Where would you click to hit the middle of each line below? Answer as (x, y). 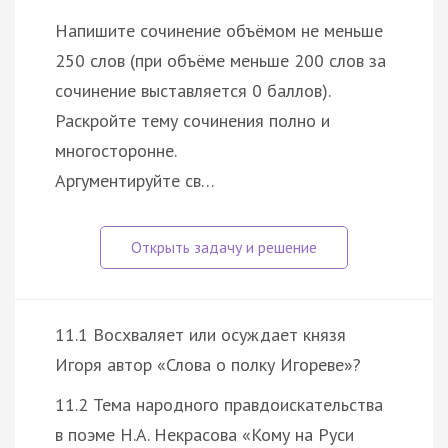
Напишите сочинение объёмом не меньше (219, 30)
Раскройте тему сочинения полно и (192, 120)
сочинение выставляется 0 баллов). (193, 90)
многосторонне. (116, 150)
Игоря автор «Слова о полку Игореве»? (208, 364)
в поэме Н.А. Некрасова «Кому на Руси (204, 434)
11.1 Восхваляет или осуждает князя (200, 334)
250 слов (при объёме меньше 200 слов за (220, 60)
